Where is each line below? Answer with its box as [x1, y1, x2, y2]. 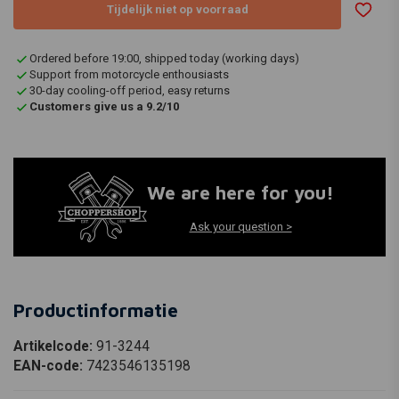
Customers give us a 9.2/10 [29, 100, 179, 114]
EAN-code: [13, 358, 86, 375]
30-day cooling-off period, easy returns [29, 84, 230, 98]
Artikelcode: [13, 338, 96, 355]
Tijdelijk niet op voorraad [106, 2, 248, 16]
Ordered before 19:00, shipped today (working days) [29, 52, 299, 66]
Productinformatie [13, 299, 178, 322]
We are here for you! [147, 181, 334, 203]
